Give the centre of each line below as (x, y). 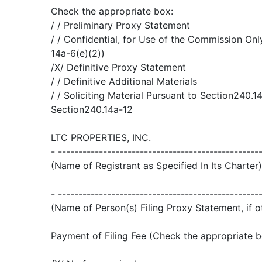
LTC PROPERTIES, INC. (101, 137)
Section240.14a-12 (92, 109)
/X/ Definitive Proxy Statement (118, 67)
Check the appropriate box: (112, 11)
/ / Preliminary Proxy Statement (120, 25)
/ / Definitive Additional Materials (124, 81)
